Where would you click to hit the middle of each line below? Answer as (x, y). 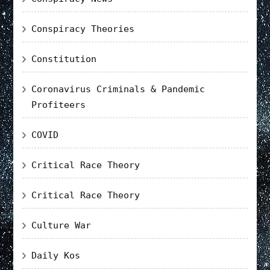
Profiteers (59, 105)
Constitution (64, 59)
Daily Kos (56, 255)
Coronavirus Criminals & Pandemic (118, 89)
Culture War (61, 225)
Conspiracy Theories (83, 29)
